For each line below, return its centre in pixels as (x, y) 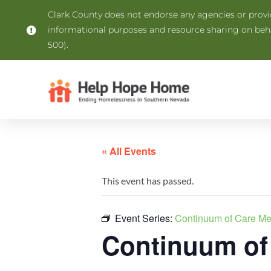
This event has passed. (148, 181)
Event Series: (145, 218)
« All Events (129, 151)
